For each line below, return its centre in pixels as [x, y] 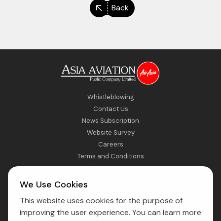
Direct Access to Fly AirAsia [101, 207]
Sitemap [110, 180]
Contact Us [110, 109]
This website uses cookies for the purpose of [101, 201]
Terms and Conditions [110, 156]
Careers [110, 144]
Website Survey [110, 132]
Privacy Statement [110, 168]
